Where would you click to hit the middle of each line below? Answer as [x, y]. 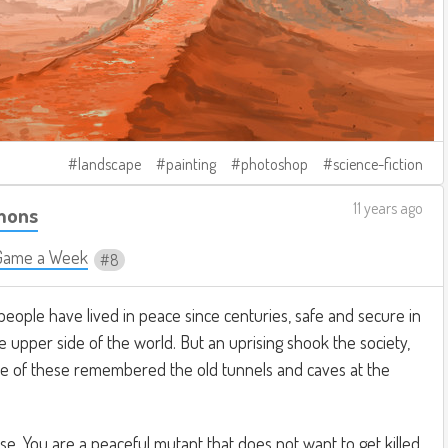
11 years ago [388, 207]
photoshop [274, 163]
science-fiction [378, 163]
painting [191, 163]
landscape [109, 163]
